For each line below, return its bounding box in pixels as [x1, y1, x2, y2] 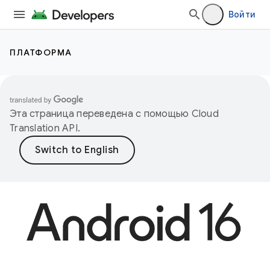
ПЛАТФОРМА [10, 47, 72, 58]
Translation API [10, 122, 78, 134]
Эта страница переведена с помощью [10, 108, 192, 120]
